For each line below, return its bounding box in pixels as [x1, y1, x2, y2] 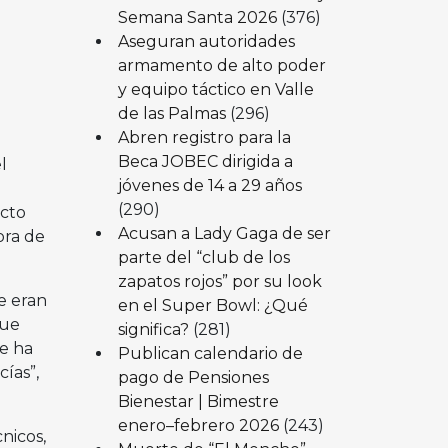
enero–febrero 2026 [117, 415, 279, 435]
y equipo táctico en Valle [117, 79, 314, 99]
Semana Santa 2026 [117, 7, 277, 27]
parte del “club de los [117, 247, 290, 267]
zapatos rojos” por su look [117, 271, 322, 291]
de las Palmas [117, 103, 226, 123]
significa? [117, 319, 189, 339]
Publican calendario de [117, 343, 303, 363]
